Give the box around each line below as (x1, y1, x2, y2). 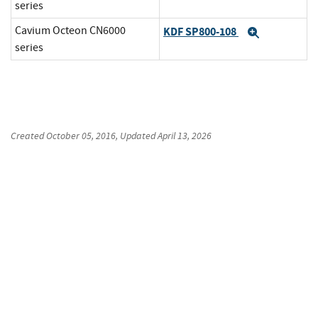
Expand (259, 27, 307, 39)
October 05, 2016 (46, 129, 116, 143)
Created (11, 129, 46, 143)
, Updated (116, 129, 158, 143)
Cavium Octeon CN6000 (15, 23, 126, 38)
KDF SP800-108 (163, 23, 238, 39)
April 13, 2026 (158, 129, 212, 143)
